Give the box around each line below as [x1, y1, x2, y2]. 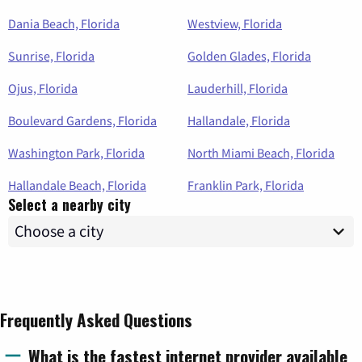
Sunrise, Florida [8, 47, 95, 64]
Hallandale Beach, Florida [8, 176, 146, 193]
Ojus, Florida [8, 79, 78, 96]
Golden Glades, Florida [187, 47, 311, 64]
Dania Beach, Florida [8, 15, 120, 32]
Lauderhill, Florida [187, 79, 288, 96]
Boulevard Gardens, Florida [8, 112, 157, 128]
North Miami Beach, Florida [187, 144, 335, 161]
